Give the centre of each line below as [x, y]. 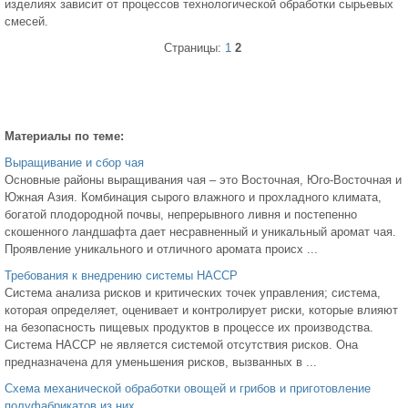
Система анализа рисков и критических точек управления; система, [193, 293]
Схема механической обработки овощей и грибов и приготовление [188, 389]
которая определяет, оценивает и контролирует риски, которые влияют [201, 311]
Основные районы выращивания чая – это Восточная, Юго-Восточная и [203, 180]
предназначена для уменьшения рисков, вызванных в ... [161, 362]
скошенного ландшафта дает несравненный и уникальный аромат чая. [200, 232]
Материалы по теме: [64, 137]
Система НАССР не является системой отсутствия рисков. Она [181, 345]
